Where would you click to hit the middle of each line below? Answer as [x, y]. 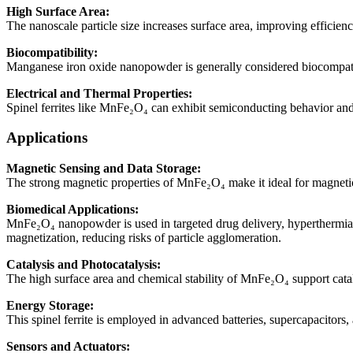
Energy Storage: [50, 306]
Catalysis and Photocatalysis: [84, 265]
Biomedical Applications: [72, 210]
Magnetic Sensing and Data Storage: [104, 169]
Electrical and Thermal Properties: [99, 93]
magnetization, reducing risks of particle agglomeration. [144, 238]
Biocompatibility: [52, 52]
